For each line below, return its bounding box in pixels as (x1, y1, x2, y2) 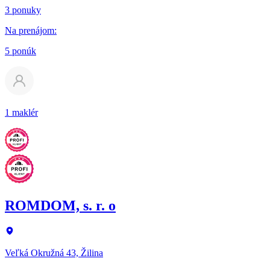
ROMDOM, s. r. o (5, 197, 116, 213)
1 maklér (5, 107, 38, 118)
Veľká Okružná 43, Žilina (5, 247, 103, 258)
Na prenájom (5, 25, 54, 36)
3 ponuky (5, 4, 41, 15)
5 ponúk (5, 45, 36, 56)
